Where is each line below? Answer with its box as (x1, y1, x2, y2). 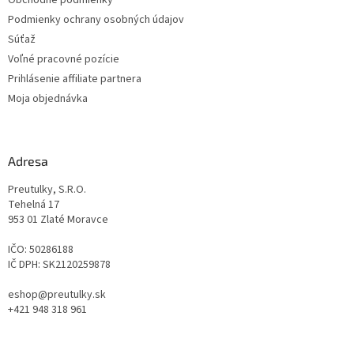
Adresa (8, 153, 48, 169)
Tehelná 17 (8, 197, 59, 213)
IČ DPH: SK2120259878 (8, 257, 111, 273)
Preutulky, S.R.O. (8, 182, 86, 198)
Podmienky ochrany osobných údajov (8, 12, 184, 28)
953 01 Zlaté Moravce (8, 212, 108, 228)
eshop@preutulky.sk (8, 287, 106, 303)
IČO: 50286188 (8, 242, 73, 258)
